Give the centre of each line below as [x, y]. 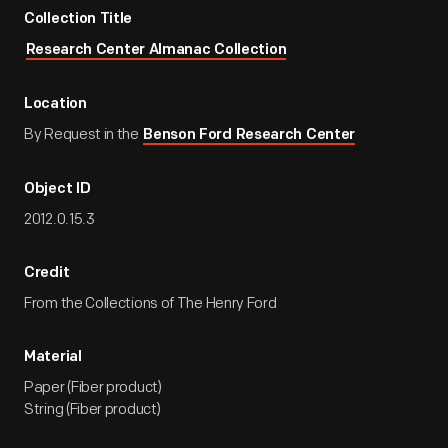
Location [55, 104]
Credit [47, 273]
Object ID [57, 189]
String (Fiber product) [92, 409]
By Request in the [83, 134]
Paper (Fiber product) [93, 387]
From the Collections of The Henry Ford [150, 303]
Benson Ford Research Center [249, 135]
